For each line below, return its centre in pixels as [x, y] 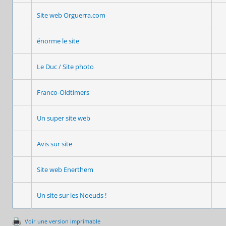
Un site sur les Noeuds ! [72, 195]
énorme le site [58, 41]
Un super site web [64, 118]
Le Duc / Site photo [65, 66]
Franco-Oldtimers [63, 92]
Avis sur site [54, 144]
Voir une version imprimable [63, 221]
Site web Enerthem [65, 169]
